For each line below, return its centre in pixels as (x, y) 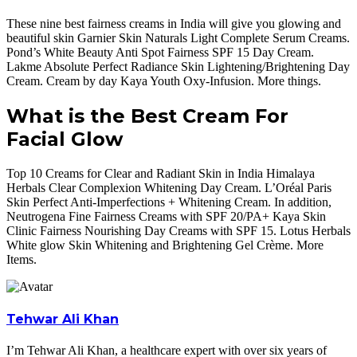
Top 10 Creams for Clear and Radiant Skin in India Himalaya (161, 174)
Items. (22, 260)
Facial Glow (65, 139)
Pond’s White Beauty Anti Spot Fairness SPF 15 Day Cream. (160, 53)
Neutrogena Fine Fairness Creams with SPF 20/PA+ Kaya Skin (166, 217)
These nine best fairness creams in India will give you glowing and (174, 24)
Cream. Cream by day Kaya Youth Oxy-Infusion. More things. (164, 81)
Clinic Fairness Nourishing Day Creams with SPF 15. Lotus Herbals (178, 231)
